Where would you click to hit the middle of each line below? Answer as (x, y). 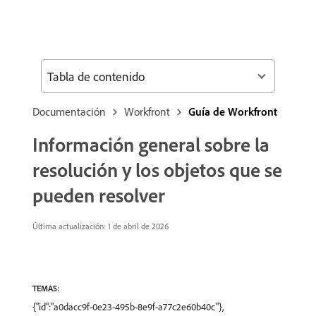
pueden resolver (99, 195)
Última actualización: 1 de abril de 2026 (101, 226)
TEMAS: (46, 288)
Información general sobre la (151, 144)
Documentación (69, 111)
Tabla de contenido (96, 76)
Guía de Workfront (233, 111)
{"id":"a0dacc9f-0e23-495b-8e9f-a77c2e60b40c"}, (128, 307)
